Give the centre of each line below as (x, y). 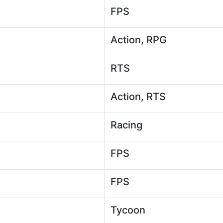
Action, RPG (139, 40)
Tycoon (128, 210)
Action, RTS (138, 97)
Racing (126, 125)
